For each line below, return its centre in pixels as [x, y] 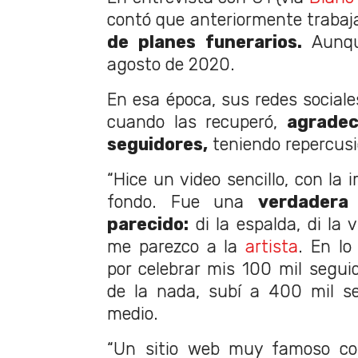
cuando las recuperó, [197, 121]
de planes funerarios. [205, 42]
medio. [133, 313]
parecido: [148, 224]
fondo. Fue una [183, 201]
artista [272, 246]
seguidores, [157, 144]
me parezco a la [177, 246]
